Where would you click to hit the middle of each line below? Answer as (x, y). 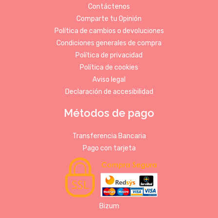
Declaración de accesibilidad (109, 92)
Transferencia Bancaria (109, 136)
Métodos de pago (109, 113)
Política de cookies (109, 67)
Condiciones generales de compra (109, 43)
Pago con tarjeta (109, 148)
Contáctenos (109, 7)
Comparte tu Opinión (109, 19)
